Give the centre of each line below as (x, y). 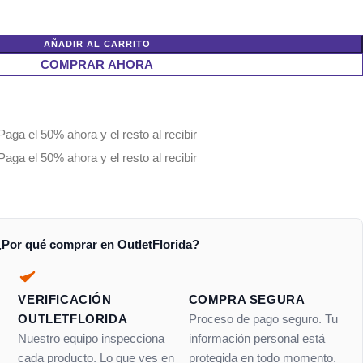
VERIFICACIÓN (65, 299)
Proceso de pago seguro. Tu (263, 319)
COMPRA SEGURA (247, 299)
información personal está (256, 338)
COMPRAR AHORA (97, 64)
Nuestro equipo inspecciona (92, 338)
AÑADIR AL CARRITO (97, 44)
